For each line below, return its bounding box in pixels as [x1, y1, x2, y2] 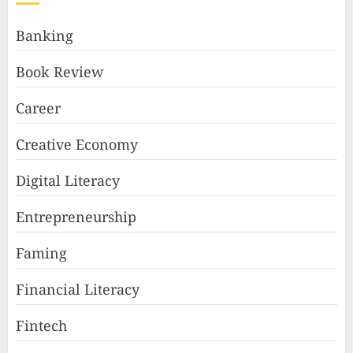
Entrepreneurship [16, 207, 136, 226]
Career [16, 98, 61, 117]
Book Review [16, 62, 104, 81]
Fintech [16, 316, 67, 335]
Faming [16, 243, 67, 262]
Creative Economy [16, 135, 138, 154]
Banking [16, 26, 73, 45]
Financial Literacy [16, 280, 139, 299]
